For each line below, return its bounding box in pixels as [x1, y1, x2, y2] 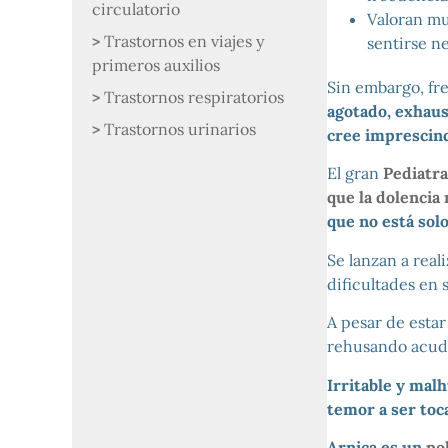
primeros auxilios [92, 55, 220, 75]
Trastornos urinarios [104, 119, 256, 139]
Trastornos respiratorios [104, 87, 284, 107]
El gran [326, 163, 383, 184]
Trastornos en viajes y [104, 31, 264, 51]
